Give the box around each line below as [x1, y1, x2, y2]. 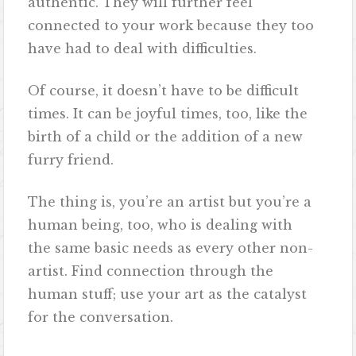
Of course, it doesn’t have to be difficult [28, 83, 300, 99]
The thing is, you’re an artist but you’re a [28, 194, 312, 211]
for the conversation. [28, 309, 174, 326]
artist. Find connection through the [28, 263, 274, 280]
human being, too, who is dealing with [28, 217, 293, 234]
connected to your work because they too [28, 17, 315, 34]
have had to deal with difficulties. [28, 41, 257, 57]
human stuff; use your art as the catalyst [28, 286, 308, 303]
